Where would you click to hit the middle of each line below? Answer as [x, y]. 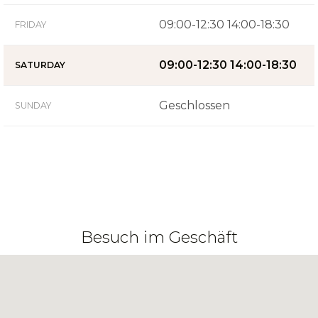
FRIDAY [31, 24]
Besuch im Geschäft [159, 237]
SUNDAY [33, 105]
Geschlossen [194, 105]
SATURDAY [40, 65]
